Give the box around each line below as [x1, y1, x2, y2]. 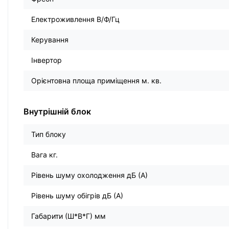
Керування [31, 35, 68, 44]
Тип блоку [31, 130, 66, 139]
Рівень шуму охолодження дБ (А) [31, 171, 148, 180]
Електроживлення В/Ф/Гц [31, 15, 120, 24]
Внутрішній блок [24, 106, 91, 117]
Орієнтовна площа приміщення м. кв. [31, 76, 162, 85]
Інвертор [31, 56, 62, 65]
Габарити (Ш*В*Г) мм [31, 212, 106, 221]
